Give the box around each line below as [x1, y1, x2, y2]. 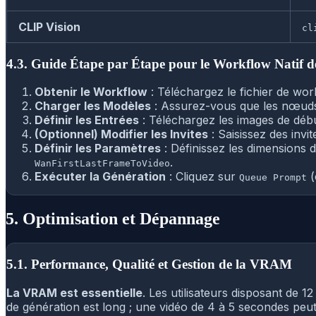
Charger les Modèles [35, 99, 151, 114]
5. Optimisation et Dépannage [6, 209, 220, 229]
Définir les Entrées [35, 113, 139, 128]
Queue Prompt [239, 172, 307, 183]
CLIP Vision [18, 20, 80, 34]
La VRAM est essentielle [6, 285, 142, 300]
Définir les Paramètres [35, 141, 161, 156]
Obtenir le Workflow [35, 85, 147, 99]
